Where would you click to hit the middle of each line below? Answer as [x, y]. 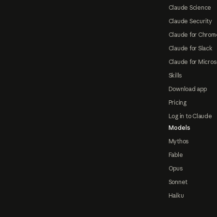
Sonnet [178, 182]
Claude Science [190, 8]
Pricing [177, 103]
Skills [175, 76]
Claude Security [190, 21]
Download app [187, 89]
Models [179, 128]
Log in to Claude [190, 116]
